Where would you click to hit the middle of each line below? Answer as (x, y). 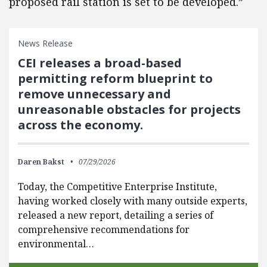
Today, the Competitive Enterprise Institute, (117, 187)
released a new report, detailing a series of (116, 215)
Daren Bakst (41, 162)
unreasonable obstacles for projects (129, 109)
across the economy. (80, 125)
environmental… (56, 244)
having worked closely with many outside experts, (133, 201)
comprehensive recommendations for (104, 229)
